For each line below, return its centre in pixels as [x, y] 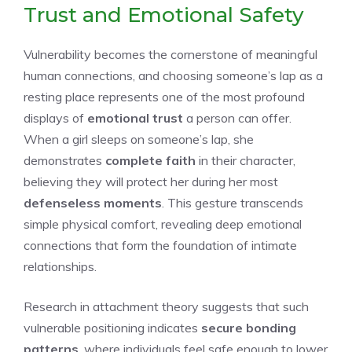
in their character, [246, 160]
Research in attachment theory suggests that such [166, 306]
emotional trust [135, 117]
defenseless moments [93, 202]
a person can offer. [237, 117]
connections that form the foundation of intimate [160, 245]
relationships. [60, 266]
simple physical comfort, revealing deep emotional [163, 224]
